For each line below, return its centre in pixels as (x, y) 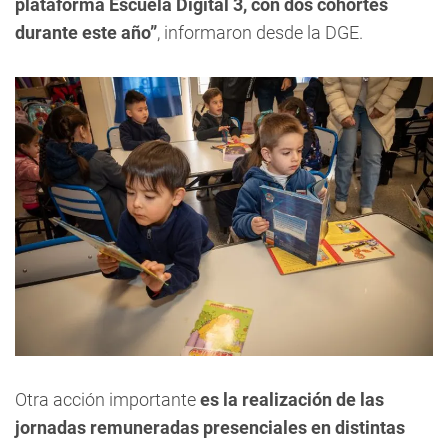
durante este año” (86, 33)
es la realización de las (292, 399)
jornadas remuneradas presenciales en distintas (210, 427)
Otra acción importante (107, 399)
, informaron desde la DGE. (260, 33)
